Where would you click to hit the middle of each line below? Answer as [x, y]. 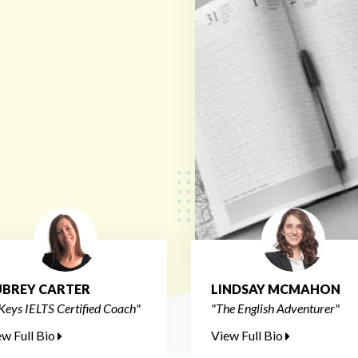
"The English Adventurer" [275, 308]
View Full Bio [248, 335]
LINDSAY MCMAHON [276, 289]
